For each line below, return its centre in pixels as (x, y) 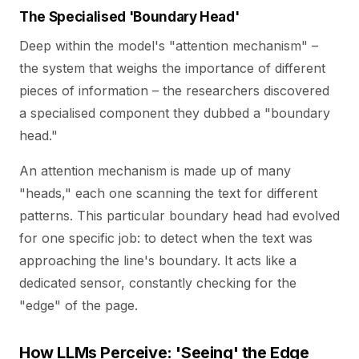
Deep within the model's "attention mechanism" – (169, 46)
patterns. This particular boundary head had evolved (179, 216)
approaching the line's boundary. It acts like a (158, 260)
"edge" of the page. (79, 305)
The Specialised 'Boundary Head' (129, 17)
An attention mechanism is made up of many (155, 171)
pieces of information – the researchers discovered (174, 91)
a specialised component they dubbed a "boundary (175, 113)
